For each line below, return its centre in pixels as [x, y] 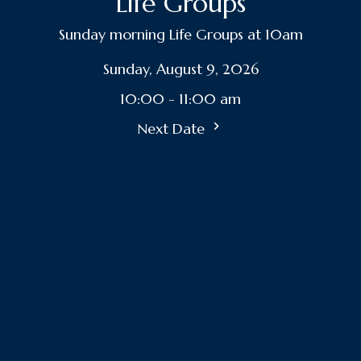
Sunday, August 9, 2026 [180, 69]
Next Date [173, 129]
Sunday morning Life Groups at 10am [180, 35]
